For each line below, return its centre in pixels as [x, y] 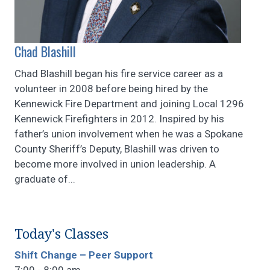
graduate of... [45, 179]
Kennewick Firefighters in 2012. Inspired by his [119, 119]
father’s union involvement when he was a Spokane [129, 134]
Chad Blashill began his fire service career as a [119, 74]
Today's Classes [61, 234]
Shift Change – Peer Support [84, 255]
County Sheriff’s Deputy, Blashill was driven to [117, 149]
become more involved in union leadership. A [115, 164]
